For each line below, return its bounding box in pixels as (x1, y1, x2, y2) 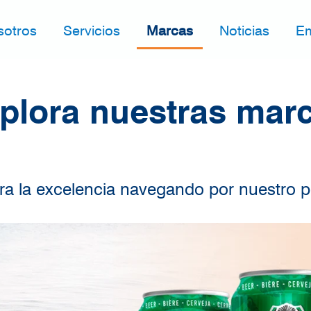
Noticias (219, 22, 269, 39)
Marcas (146, 22, 193, 39)
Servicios (63, 22, 120, 39)
